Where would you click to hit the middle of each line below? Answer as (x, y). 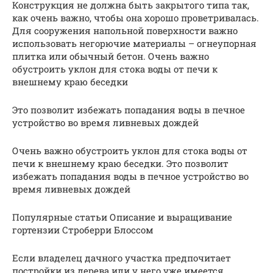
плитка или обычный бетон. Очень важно (111, 56)
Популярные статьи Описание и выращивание (122, 217)
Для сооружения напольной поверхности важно (125, 30)
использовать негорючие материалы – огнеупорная (134, 43)
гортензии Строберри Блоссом (83, 229)
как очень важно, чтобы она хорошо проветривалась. (136, 17)
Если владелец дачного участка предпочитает (122, 257)
